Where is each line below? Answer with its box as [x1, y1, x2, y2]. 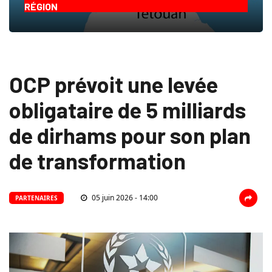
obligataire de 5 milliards [9, 97, 246, 123]
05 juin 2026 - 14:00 [90, 192, 158, 203]
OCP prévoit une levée [9, 71, 218, 98]
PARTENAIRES [15, 194, 58, 203]
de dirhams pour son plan [9, 122, 251, 149]
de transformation [9, 148, 186, 174]
